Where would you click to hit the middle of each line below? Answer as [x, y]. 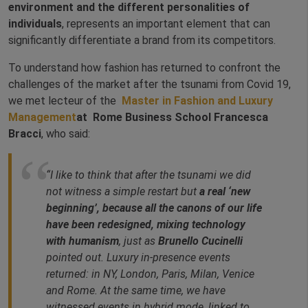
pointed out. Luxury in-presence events [138, 258]
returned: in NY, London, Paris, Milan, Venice [150, 274]
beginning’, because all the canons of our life [154, 208]
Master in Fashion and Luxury [197, 101]
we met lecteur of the [65, 101]
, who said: [67, 134]
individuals [35, 24]
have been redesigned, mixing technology [146, 225]
